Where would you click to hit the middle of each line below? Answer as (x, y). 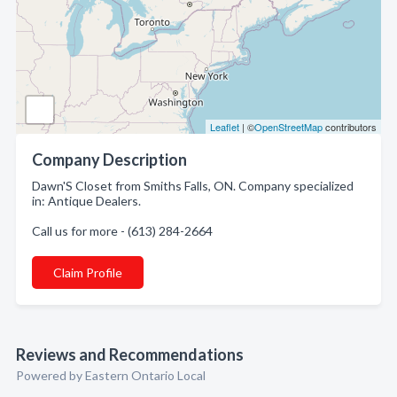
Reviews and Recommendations (130, 354)
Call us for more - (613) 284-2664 (122, 231)
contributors (350, 127)
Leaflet (225, 127)
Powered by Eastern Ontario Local (111, 375)
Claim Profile (88, 272)
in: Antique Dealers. (86, 201)
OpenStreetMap (288, 127)
